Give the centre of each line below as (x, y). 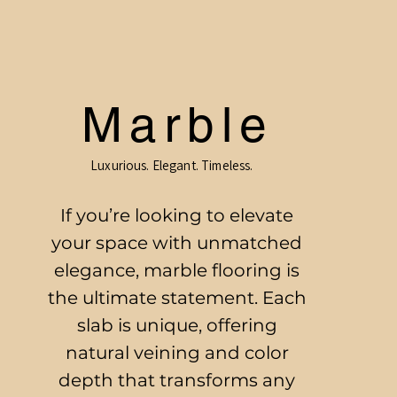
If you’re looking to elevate (177, 215)
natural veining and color (177, 353)
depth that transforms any (177, 380)
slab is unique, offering (177, 325)
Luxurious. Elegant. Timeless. (172, 165)
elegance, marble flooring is (177, 270)
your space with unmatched (177, 243)
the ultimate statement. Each (177, 298)
